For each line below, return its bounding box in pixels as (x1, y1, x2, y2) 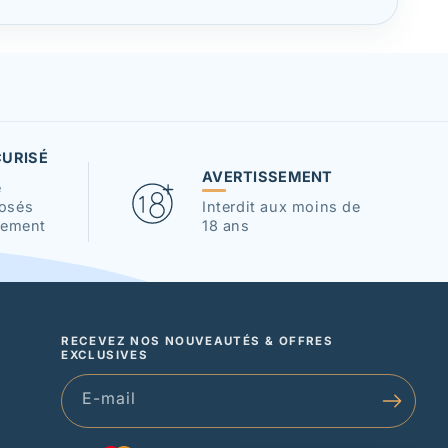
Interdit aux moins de (202, 197, 361, 215)
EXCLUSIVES (61, 347, 149, 362)
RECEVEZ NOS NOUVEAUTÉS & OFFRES (61, 333, 334, 348)
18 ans (202, 216, 250, 234)
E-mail (82, 387, 137, 408)
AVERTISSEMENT (202, 167, 333, 185)
